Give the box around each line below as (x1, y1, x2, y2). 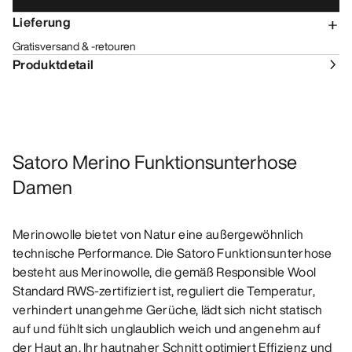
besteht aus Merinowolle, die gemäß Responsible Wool (13, 262, 317, 282)
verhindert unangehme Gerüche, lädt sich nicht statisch (13, 300, 323, 320)
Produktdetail (13, 55, 94, 75)
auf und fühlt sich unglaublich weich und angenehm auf (13, 319, 321, 339)
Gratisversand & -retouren (13, 38, 136, 55)
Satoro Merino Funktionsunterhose (13, 148, 297, 177)
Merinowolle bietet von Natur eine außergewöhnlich (13, 225, 304, 244)
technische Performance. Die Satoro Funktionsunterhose (13, 244, 332, 263)
